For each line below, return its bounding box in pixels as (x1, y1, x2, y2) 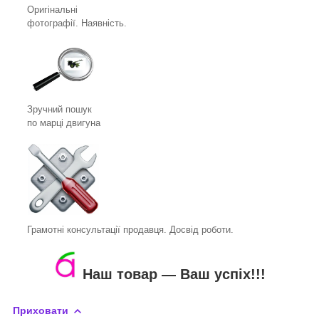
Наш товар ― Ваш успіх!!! (82, 266, 266, 283)
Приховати (13, 304, 68, 316)
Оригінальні (27, 4, 78, 15)
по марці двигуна (27, 117, 100, 129)
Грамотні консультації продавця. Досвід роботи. (27, 224, 234, 236)
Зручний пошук (27, 104, 92, 115)
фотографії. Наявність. (27, 17, 127, 28)
